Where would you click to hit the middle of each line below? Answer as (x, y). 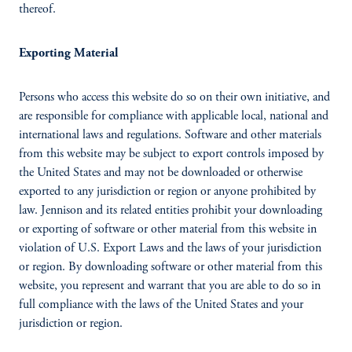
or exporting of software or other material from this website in (168, 229)
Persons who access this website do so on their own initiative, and (174, 97)
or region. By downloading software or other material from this (170, 267)
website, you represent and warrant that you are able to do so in (170, 286)
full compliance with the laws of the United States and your (161, 305)
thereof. (37, 9)
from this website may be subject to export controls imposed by (171, 154)
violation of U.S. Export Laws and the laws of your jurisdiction (170, 248)
